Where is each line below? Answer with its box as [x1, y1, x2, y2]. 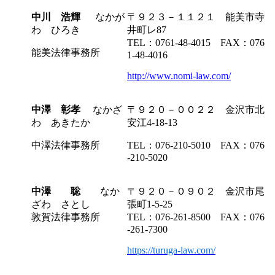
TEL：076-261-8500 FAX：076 [127, 211, 265, 222]
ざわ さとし [31, 198, 90, 209]
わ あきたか [31, 117, 90, 128]
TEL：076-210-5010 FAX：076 [127, 139, 265, 150]
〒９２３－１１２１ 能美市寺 [127, 11, 265, 22]
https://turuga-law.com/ [127, 244, 215, 255]
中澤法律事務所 [31, 139, 100, 150]
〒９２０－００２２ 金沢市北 [127, 104, 265, 115]
